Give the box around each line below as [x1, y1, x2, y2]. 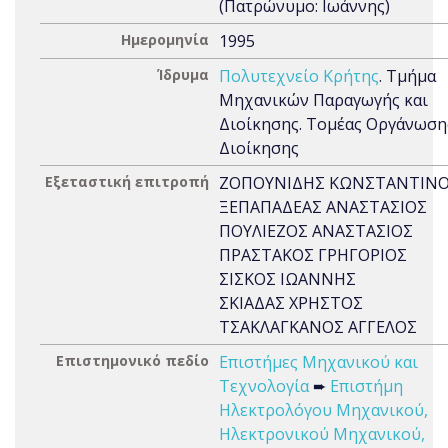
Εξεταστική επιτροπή [45, 172, 209, 191]
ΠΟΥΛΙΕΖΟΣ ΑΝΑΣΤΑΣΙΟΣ [219, 220, 413, 242]
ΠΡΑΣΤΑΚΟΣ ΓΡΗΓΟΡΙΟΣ [219, 244, 407, 266]
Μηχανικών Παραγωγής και [219, 89, 428, 111]
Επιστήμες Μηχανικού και [219, 351, 418, 373]
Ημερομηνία [121, 30, 209, 49]
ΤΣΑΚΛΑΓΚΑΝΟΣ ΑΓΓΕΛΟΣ [219, 316, 417, 338]
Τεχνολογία [219, 375, 309, 397]
